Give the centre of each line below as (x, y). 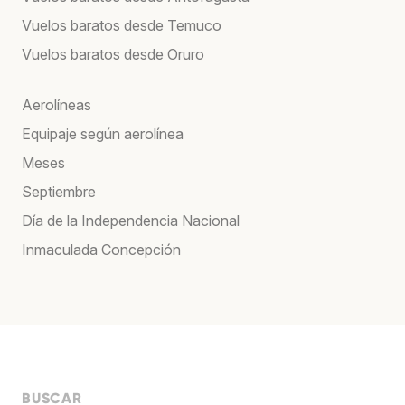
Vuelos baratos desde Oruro (113, 54)
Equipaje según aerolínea (103, 133)
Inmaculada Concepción (101, 249)
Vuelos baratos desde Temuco (122, 25)
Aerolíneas (57, 104)
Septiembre (59, 191)
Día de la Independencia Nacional (131, 220)
